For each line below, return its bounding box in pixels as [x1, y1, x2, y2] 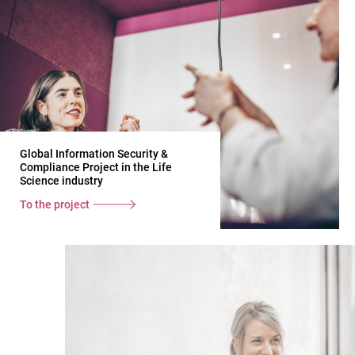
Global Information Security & [20, 147, 168, 160]
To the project [20, 198, 90, 211]
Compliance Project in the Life [20, 161, 172, 174]
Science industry [20, 174, 103, 187]
